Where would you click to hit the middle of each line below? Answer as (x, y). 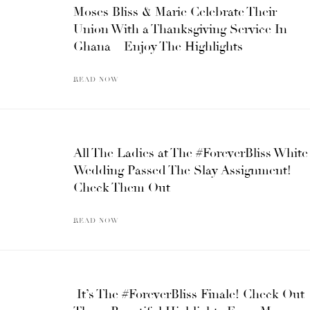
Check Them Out (122, 187)
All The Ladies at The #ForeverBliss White (191, 153)
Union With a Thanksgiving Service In (180, 29)
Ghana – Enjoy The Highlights (158, 46)
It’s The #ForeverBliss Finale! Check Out (189, 294)
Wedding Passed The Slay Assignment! (182, 170)
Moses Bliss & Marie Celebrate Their (175, 11)
